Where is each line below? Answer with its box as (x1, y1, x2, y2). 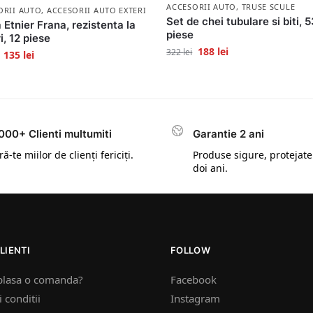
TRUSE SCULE (241, 1, 296, 13)
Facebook (170, 272, 217, 286)
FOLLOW (170, 245, 210, 256)
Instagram (170, 291, 220, 305)
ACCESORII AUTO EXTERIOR (46, 4, 159, 15)
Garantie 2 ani (193, 126, 264, 140)
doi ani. (193, 161, 228, 175)
